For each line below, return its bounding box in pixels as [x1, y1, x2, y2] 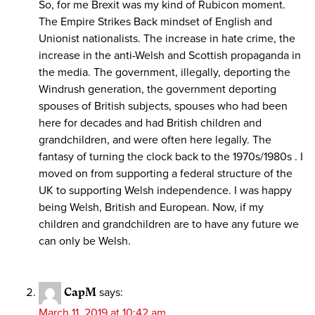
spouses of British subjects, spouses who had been [39, 99, 288, 114]
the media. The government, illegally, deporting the [39, 65, 290, 80]
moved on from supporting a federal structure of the [39, 167, 292, 181]
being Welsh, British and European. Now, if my [39, 200, 264, 215]
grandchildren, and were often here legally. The [39, 133, 271, 148]
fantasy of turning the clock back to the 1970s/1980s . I [39, 150, 303, 165]
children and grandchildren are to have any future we [39, 217, 299, 232]
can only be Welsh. [39, 234, 131, 249]
